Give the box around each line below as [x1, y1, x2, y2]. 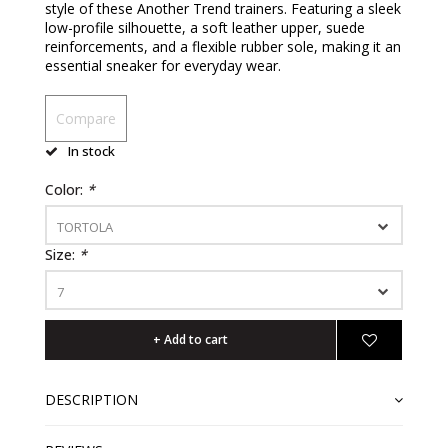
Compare [56, 109, 116, 129]
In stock [68, 142, 115, 161]
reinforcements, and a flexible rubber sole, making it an [45, 37, 401, 57]
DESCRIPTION [45, 390, 138, 410]
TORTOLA [57, 218, 113, 237]
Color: [45, 180, 87, 200]
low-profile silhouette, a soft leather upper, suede [45, 18, 365, 38]
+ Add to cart [153, 331, 228, 349]
